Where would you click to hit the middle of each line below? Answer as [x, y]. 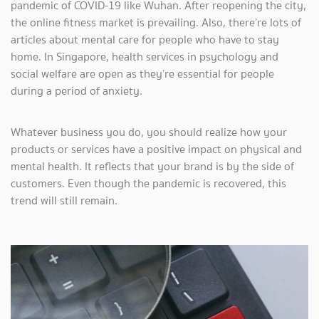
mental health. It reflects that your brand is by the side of [152, 166]
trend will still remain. [64, 200]
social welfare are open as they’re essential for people [142, 74]
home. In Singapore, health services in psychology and [145, 57]
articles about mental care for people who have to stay [145, 40]
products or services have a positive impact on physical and [156, 149]
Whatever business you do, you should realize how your [149, 132]
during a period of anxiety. [77, 91]
